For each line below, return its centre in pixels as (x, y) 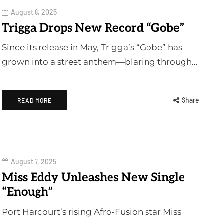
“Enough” (27, 192)
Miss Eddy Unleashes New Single (93, 177)
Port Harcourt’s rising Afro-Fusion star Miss (92, 211)
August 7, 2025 (34, 161)
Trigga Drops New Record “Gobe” (93, 28)
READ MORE (35, 100)
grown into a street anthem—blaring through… (100, 62)
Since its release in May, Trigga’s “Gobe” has (92, 47)
